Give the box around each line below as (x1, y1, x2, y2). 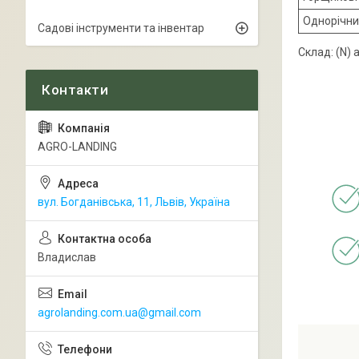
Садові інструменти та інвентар (38, 22, 204, 34)
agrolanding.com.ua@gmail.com (38, 306, 201, 319)
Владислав (38, 251, 96, 264)
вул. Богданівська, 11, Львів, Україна (38, 196, 230, 208)
